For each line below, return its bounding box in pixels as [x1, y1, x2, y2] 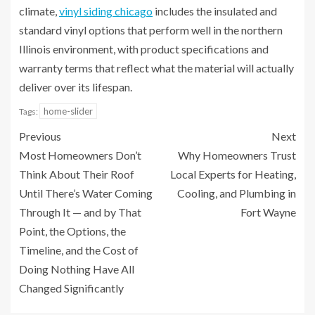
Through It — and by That [19, 205, 141, 219]
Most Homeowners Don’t [19, 148, 141, 162]
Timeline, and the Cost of [19, 243, 139, 257]
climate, [19, 4, 59, 18]
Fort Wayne [240, 205, 296, 219]
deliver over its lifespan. [19, 80, 132, 94]
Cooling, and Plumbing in [177, 186, 296, 200]
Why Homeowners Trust [178, 148, 296, 162]
